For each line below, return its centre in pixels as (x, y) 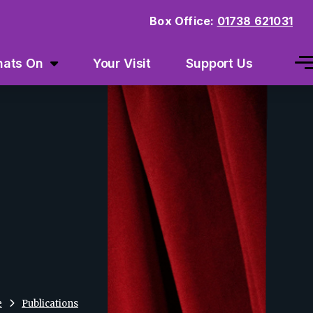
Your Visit (122, 63)
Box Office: (183, 21)
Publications (50, 304)
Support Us (219, 63)
